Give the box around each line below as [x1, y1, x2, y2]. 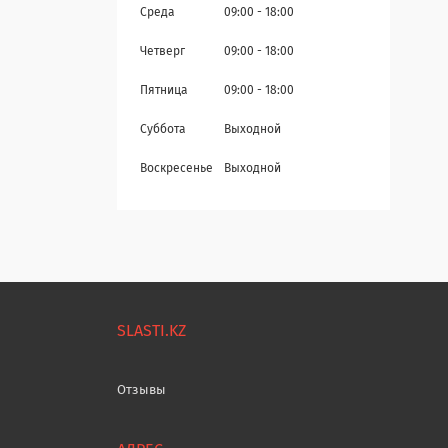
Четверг [140, 46, 185, 59]
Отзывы [117, 384, 167, 398]
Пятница [140, 85, 188, 98]
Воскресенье [140, 163, 213, 176]
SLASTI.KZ [117, 323, 187, 340]
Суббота [140, 124, 186, 137]
